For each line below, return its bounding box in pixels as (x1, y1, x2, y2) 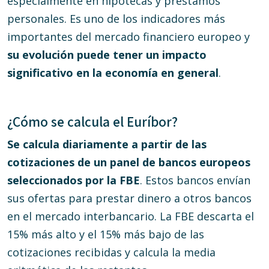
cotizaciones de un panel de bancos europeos (7, 155, 250, 169)
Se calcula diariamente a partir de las (7, 137, 207, 151)
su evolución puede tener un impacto (7, 47, 207, 62)
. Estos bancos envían (140, 173, 250, 187)
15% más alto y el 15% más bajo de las (7, 227, 204, 241)
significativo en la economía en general (7, 65, 219, 80)
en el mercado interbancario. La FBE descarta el (7, 209, 254, 223)
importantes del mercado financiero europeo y (7, 29, 250, 44)
